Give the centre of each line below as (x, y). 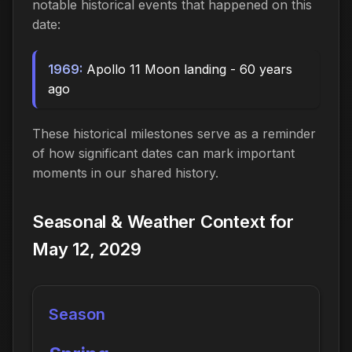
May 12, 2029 (87, 249)
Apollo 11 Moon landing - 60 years (187, 69)
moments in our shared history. (125, 172)
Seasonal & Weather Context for (163, 221)
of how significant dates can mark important (163, 153)
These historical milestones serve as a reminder (174, 133)
